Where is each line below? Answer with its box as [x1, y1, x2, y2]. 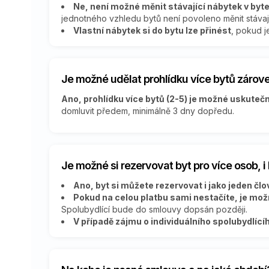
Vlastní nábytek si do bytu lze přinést [73, 25, 231, 35]
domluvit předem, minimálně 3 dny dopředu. [61, 105, 234, 116]
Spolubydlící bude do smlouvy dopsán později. [61, 204, 247, 214]
